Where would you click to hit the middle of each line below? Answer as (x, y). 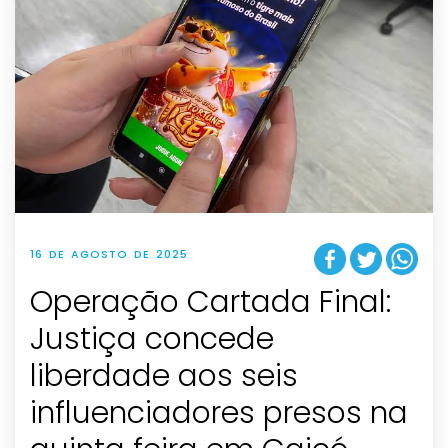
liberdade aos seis (164, 375)
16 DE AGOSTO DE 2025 (109, 254)
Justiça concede (152, 338)
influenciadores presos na (219, 412)
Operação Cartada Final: (210, 301)
